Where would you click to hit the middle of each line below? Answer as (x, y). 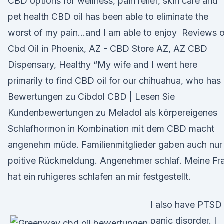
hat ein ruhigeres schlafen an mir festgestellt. (99, 177)
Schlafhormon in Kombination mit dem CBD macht (111, 129)
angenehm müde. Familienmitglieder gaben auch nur (115, 145)
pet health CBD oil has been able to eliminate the (108, 17)
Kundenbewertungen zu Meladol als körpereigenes (113, 113)
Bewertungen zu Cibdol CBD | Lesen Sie (91, 97)
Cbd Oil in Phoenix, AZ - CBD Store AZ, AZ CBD (108, 49)
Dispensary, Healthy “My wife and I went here (103, 65)
